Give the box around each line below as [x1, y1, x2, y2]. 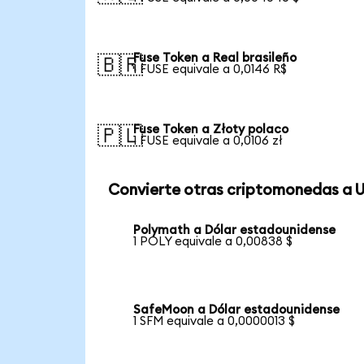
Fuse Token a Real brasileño [133, 51, 297, 64]
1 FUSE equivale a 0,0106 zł [133, 134, 284, 147]
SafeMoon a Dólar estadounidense [133, 304, 340, 317]
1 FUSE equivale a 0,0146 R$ [133, 63, 288, 76]
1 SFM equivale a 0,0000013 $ [133, 315, 296, 328]
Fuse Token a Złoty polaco [133, 123, 289, 136]
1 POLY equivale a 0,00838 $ [133, 236, 293, 249]
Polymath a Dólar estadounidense [133, 224, 336, 237]
